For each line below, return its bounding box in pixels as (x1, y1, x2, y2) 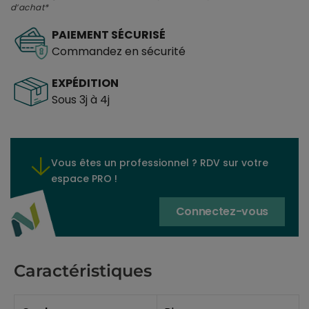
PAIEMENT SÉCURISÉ (52, 26, 166, 43)
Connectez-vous (175, 203, 268, 220)
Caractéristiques (14, 261, 152, 281)
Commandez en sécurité (52, 43, 186, 59)
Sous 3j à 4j (52, 92, 110, 108)
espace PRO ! (51, 171, 117, 186)
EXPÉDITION (52, 75, 119, 92)
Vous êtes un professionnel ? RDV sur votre (51, 155, 268, 170)
